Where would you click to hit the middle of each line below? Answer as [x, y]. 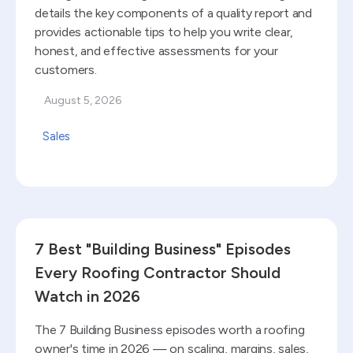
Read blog [44, 226]
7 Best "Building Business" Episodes [163, 249]
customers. [66, 69]
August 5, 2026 [83, 100]
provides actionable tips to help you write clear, [164, 32]
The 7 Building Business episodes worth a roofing [170, 329]
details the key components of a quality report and [174, 13]
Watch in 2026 [87, 296]
